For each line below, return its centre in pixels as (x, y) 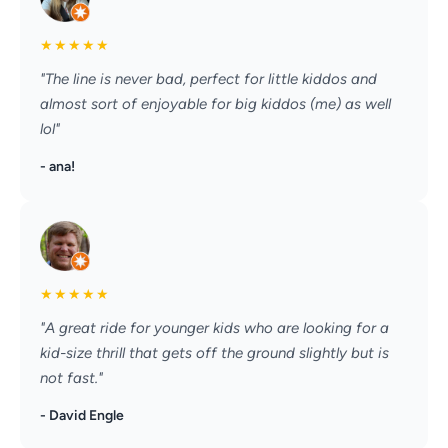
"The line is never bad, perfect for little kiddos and (208, 79)
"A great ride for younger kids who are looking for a (214, 328)
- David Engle (82, 416)
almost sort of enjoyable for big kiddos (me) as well (215, 104)
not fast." (71, 378)
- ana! (57, 167)
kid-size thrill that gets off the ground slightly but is (214, 353)
